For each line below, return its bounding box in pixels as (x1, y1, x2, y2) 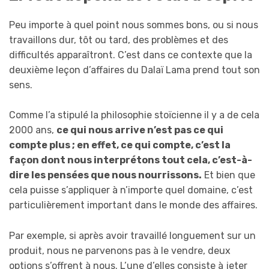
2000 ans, (9, 124, 56, 136)
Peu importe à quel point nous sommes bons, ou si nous (9, 19, 258, 31)
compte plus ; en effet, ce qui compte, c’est (9, 139, 220, 151)
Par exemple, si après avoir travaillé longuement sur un (9, 229, 256, 241)
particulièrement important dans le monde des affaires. (9, 199, 258, 211)
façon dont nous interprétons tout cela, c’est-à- (9, 154, 252, 166)
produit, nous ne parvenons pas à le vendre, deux (9, 244, 231, 256)
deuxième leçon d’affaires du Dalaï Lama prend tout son (9, 64, 260, 76)
